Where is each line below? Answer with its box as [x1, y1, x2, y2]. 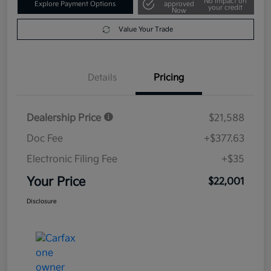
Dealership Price [27, 113, 103, 125]
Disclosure [27, 198, 57, 206]
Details [88, 72, 117, 84]
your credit [207, 3, 243, 11]
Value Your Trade [118, 25, 173, 34]
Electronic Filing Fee [27, 154, 117, 166]
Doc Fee [27, 133, 63, 145]
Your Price [27, 175, 85, 190]
